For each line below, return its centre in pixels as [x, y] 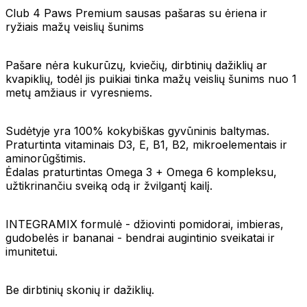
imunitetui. [32, 251]
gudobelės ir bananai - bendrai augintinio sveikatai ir [140, 237]
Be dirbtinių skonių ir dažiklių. [80, 290]
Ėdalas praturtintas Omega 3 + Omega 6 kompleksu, [141, 172]
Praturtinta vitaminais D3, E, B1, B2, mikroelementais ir [146, 144]
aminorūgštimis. [46, 158]
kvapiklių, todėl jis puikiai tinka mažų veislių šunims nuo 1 [151, 78]
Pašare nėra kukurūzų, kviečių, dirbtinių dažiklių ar [136, 65]
